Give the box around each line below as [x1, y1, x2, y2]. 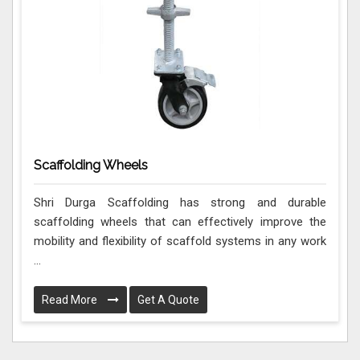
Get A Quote [137, 292, 199, 306]
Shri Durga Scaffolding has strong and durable [34, 194, 326, 210]
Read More [42, 292, 100, 306]
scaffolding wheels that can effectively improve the [34, 214, 326, 229]
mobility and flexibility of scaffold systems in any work [34, 233, 326, 248]
